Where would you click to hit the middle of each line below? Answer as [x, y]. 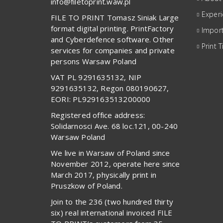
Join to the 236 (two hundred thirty [112, 201]
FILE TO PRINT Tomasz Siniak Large [115, 17]
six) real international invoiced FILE [112, 212]
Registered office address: [98, 115]
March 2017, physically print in [104, 174]
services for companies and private [113, 50]
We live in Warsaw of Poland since [111, 153]
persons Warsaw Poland [94, 61]
